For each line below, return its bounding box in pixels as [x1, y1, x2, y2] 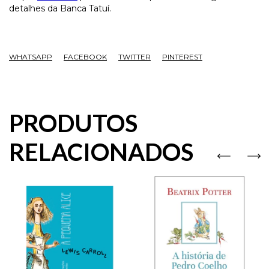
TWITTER [118, 52, 151, 62]
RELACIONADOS [9, 138, 193, 167]
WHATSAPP [9, 52, 52, 62]
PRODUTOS [9, 109, 138, 138]
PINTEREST [162, 52, 202, 62]
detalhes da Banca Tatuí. [9, 3, 111, 14]
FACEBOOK [64, 52, 107, 62]
